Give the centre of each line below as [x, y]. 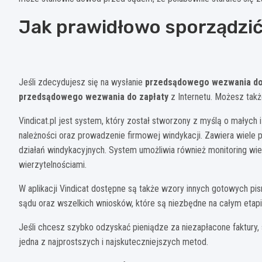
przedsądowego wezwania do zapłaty [95, 96]
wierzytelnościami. [53, 164]
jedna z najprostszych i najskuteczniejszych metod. [113, 242]
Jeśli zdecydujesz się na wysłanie [82, 82]
